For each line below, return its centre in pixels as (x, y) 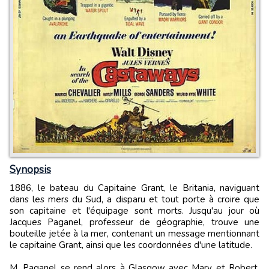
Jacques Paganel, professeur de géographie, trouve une (134, 222)
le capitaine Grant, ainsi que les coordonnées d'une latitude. (131, 245)
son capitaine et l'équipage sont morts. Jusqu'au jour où (134, 210)
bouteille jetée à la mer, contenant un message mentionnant (134, 233)
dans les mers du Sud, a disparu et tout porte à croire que (134, 199)
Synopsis (30, 169)
